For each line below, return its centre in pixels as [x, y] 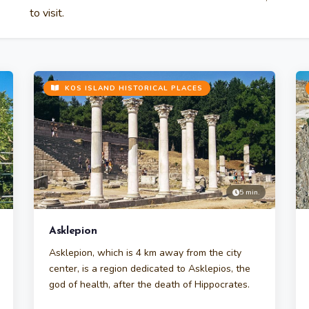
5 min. [249, 192]
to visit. [47, 13]
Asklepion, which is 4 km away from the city [145, 253]
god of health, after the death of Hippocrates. [149, 285]
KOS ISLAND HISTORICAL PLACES [132, 88]
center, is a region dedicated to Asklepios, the [150, 269]
